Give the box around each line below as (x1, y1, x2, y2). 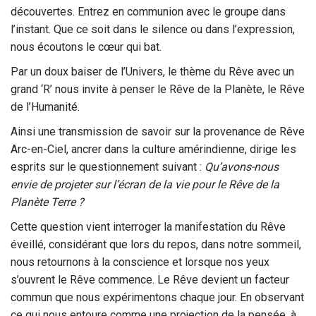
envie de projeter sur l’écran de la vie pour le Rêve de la (11, 178, 279, 191)
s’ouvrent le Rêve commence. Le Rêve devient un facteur (11, 273, 289, 286)
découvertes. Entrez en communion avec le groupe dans (11, 5, 286, 18)
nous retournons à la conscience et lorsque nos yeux (11, 255, 269, 269)
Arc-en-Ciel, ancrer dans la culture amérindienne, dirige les (11, 142, 296, 156)
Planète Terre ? (11, 195, 84, 209)
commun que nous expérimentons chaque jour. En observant (11, 291, 304, 304)
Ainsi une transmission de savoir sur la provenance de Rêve (11, 125, 305, 138)
